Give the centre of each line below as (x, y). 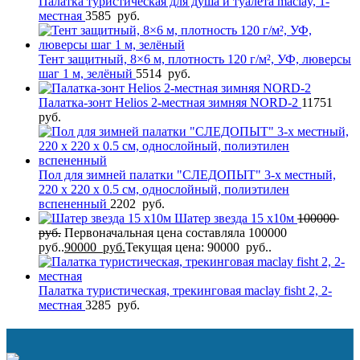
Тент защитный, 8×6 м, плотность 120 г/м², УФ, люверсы (195, 59)
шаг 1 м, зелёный (87, 73)
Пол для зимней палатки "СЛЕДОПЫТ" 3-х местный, (187, 174)
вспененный (74, 203)
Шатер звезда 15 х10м (236, 218)
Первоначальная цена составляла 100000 (177, 232)
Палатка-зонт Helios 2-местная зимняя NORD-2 (170, 102)
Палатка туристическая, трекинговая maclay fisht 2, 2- (185, 290)
